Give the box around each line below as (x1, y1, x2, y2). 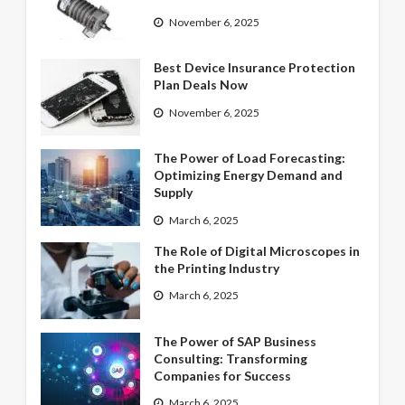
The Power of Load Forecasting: (153, 150, 345, 166)
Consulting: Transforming (153, 350, 307, 366)
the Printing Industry (153, 259, 279, 276)
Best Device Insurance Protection (153, 60, 355, 76)
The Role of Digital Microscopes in (153, 242, 360, 259)
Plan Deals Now (153, 77, 248, 93)
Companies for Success (153, 367, 291, 383)
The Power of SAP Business (153, 333, 316, 349)
